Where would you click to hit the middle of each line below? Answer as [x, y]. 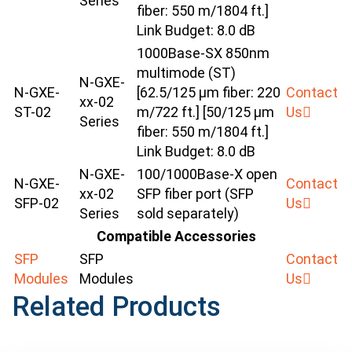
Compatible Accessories [176, 236]
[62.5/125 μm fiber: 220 [209, 93]
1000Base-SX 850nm [203, 53]
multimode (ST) [186, 73]
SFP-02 [37, 203]
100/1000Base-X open [207, 174]
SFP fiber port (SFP [195, 194]
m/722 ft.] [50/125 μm [205, 112]
